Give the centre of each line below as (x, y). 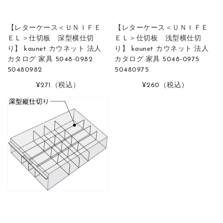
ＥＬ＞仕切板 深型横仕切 (51, 39)
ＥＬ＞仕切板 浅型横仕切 (158, 39)
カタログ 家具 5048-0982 (50, 60)
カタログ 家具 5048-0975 (157, 60)
